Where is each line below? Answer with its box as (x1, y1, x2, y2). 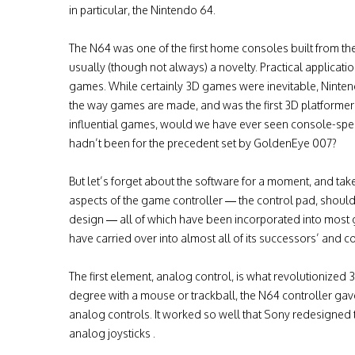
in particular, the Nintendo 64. (69, 3, 216, 17)
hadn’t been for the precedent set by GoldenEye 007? (69, 136, 337, 150)
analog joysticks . (69, 326, 155, 340)
